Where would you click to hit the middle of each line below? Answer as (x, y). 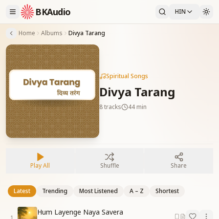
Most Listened (99, 191)
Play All (40, 165)
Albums (52, 33)
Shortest (167, 191)
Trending (55, 191)
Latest (22, 191)
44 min (137, 107)
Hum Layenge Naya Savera (80, 212)
